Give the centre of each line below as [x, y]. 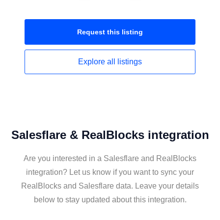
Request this [99, 32]
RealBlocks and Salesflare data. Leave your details [110, 186]
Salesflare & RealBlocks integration [110, 135]
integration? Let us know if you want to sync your [110, 172]
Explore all [98, 62]
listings [130, 62]
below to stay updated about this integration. [110, 200]
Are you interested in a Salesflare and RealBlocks [110, 158]
